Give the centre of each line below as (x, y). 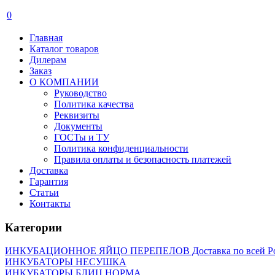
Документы (78, 126)
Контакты (50, 203)
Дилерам (48, 60)
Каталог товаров (64, 49)
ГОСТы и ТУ (82, 137)
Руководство (80, 93)
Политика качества (94, 104)
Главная (46, 38)
